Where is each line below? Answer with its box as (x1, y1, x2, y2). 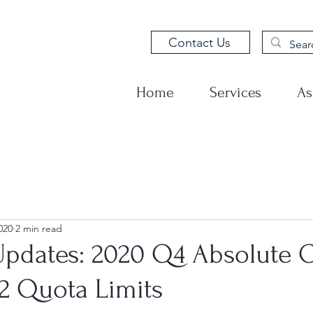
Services (210, 84, 261, 101)
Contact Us (168, 34, 231, 50)
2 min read (15, 221, 62, 235)
